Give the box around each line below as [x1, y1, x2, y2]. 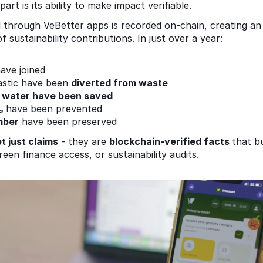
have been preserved [19, 115, 120, 127]
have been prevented [6, 102, 105, 114]
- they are [58, 135, 109, 147]
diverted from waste [71, 76, 170, 89]
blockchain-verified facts [109, 135, 232, 147]
